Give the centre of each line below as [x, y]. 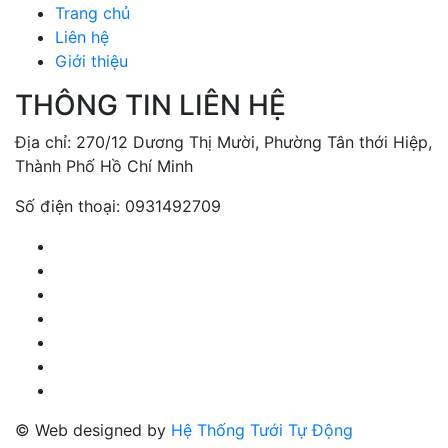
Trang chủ [92, 12]
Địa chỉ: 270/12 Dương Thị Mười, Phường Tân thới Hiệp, [223, 141]
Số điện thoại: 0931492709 [118, 205]
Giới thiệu [91, 60]
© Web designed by [90, 429]
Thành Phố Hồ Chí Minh [104, 165]
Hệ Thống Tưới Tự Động [259, 429]
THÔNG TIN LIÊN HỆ [150, 104]
